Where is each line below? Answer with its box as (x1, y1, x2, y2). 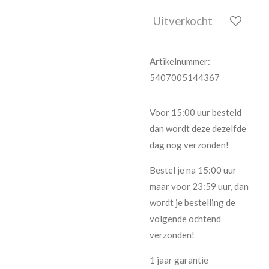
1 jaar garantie (150, 254, 208, 265)
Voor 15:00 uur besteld (150, 106, 241, 118)
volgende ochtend (150, 213, 221, 224)
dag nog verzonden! (150, 139, 229, 150)
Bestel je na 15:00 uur (150, 164, 237, 175)
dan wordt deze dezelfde (150, 122, 246, 134)
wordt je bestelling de (150, 196, 235, 208)
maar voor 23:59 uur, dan (150, 180, 249, 192)
